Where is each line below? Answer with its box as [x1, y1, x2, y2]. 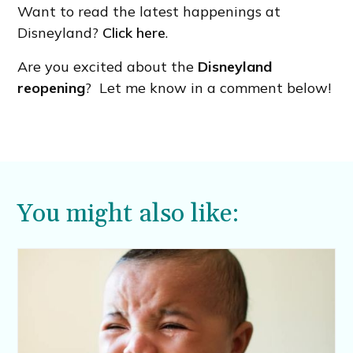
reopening [17, 79, 86, 98]
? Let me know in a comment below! [85, 79, 332, 98]
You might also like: [17, 198, 240, 231]
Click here [102, 24, 166, 43]
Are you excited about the [17, 58, 199, 76]
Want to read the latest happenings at [17, 2, 281, 21]
